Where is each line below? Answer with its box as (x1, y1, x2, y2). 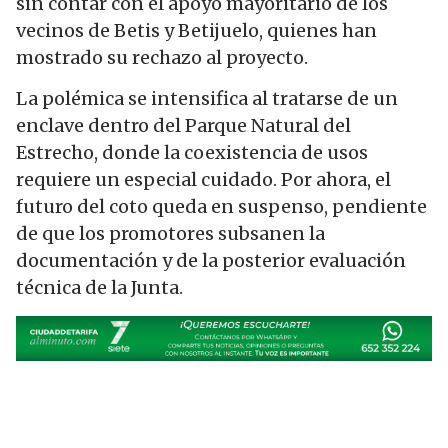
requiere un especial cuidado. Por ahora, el (16, 168, 391, 192)
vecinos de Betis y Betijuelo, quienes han (16, 19, 377, 43)
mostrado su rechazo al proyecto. (16, 46, 308, 70)
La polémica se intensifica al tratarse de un (16, 87, 398, 111)
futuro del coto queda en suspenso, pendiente (16, 195, 427, 219)
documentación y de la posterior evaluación (16, 249, 406, 273)
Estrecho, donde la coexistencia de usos (16, 141, 368, 165)
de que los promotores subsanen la (16, 222, 325, 246)
